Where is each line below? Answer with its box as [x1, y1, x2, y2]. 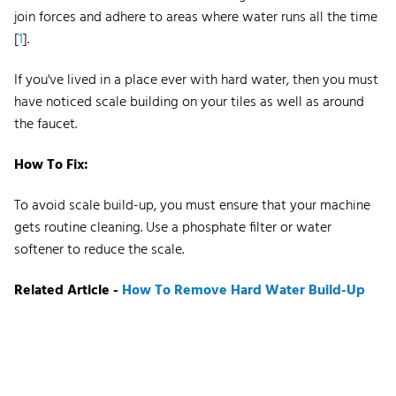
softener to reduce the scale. [14, 238, 184, 262]
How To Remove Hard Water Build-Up [122, 278, 365, 302]
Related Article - [14, 278, 122, 302]
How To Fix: [14, 153, 88, 177]
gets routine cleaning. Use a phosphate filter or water [14, 216, 331, 240]
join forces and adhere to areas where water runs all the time [14, 5, 377, 29]
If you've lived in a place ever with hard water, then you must [14, 68, 378, 92]
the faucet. [14, 112, 77, 136]
